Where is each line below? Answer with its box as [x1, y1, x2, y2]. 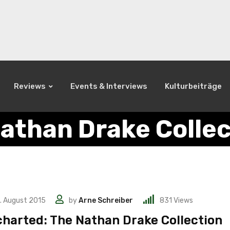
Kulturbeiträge [165, 81, 222, 91]
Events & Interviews [70, 81, 147, 91]
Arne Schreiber [79, 196, 133, 205]
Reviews [14, 81, 46, 91]
